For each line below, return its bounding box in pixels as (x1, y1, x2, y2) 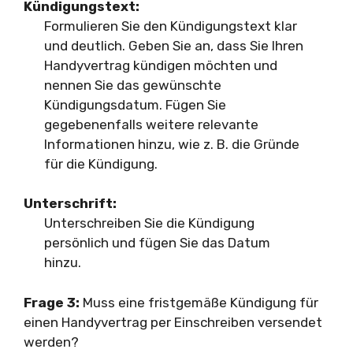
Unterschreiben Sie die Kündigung (43, 215, 255, 231)
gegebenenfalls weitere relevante (43, 116, 258, 132)
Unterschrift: (24, 195, 117, 211)
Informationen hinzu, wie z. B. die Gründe (43, 136, 299, 152)
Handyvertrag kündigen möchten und (43, 57, 277, 73)
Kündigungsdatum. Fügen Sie (43, 96, 226, 113)
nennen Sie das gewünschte (43, 76, 221, 93)
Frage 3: (24, 294, 80, 310)
